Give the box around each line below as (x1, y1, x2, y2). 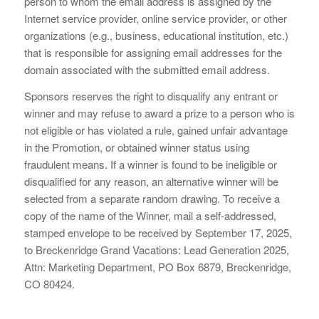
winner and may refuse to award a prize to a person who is (23, 105, 295, 120)
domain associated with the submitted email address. (23, 61, 270, 77)
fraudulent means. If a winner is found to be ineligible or (23, 156, 277, 172)
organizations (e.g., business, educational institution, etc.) (23, 27, 288, 43)
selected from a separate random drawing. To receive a (23, 190, 280, 206)
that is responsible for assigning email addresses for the (23, 44, 282, 60)
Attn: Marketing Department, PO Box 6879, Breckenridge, (23, 258, 291, 274)
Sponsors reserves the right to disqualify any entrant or (23, 88, 278, 103)
